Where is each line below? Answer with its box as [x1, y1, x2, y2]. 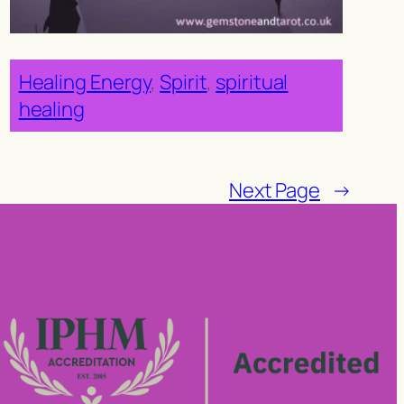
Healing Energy [18, 69, 151, 96]
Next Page [228, 177, 321, 205]
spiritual [216, 69, 289, 96]
